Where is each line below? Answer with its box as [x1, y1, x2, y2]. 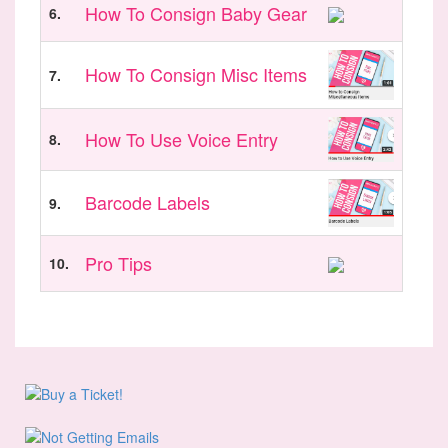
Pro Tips [85, 250, 152, 277]
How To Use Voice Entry [85, 126, 278, 153]
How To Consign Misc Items [85, 61, 307, 88]
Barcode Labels [85, 189, 210, 216]
